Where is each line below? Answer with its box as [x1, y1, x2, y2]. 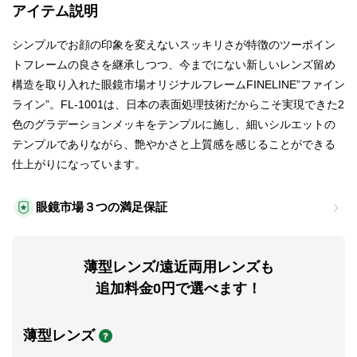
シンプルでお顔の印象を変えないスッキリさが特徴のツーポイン [12, 38, 335, 52]
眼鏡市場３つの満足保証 [36, 200, 167, 214]
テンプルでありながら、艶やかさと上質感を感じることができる [12, 138, 335, 151]
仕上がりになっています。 [12, 158, 146, 171]
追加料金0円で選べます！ [96, 280, 261, 297]
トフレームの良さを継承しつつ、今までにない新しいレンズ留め [12, 58, 335, 72]
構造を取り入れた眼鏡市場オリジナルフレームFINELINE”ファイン [12, 78, 345, 92]
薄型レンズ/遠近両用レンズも [83, 259, 274, 276]
